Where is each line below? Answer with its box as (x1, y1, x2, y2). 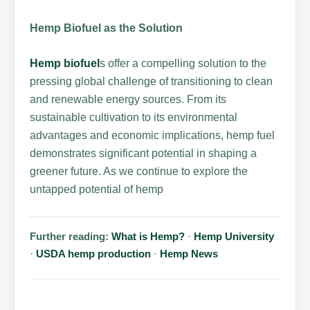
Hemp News (160, 248, 219, 260)
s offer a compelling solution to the (100, 57, 267, 70)
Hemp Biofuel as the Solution (30, 21, 183, 34)
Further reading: (30, 230, 109, 243)
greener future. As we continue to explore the (30, 165, 248, 178)
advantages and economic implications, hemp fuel (30, 129, 275, 142)
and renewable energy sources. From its (30, 93, 227, 106)
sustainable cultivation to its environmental (30, 111, 238, 124)
